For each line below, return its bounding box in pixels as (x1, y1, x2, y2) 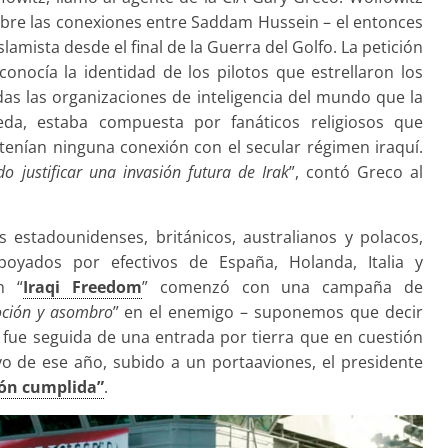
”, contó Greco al (288, 160, 423, 183)
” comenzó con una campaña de (141, 275, 424, 298)
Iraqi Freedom (23, 275, 142, 298)
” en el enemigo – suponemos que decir (112, 300, 424, 323)
